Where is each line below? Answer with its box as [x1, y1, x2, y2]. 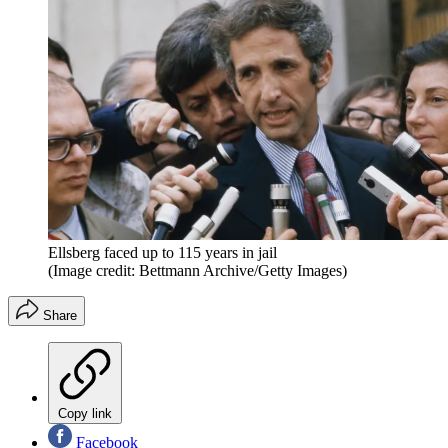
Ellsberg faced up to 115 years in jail [48, 243, 277, 261]
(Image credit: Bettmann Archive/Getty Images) [48, 261, 347, 279]
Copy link [58, 405, 112, 421]
